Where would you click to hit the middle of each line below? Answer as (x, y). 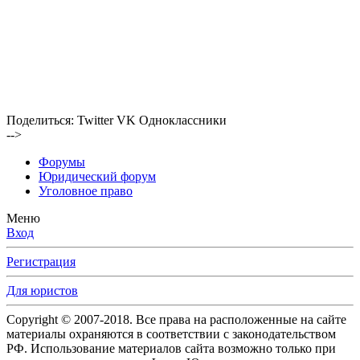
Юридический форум (97, 177)
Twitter (95, 121)
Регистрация (41, 262)
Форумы (62, 162)
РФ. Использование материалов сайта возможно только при (171, 349)
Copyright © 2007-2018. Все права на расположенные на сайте (176, 320)
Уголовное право (86, 191)
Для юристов (42, 291)
